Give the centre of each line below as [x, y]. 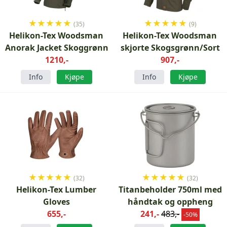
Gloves [57, 202]
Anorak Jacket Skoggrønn [56, 48]
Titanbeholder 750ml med [170, 190]
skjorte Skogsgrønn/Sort [170, 48]
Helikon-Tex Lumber [57, 190]
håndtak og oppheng [170, 202]
